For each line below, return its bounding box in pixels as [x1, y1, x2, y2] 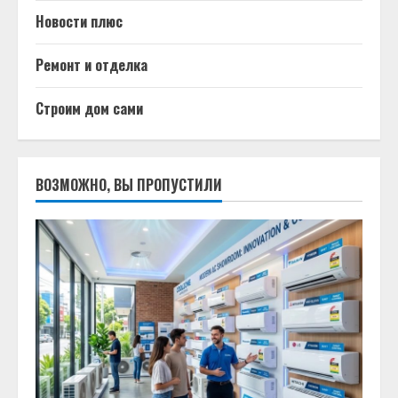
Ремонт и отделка [36, 54, 147, 76]
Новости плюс [36, 11, 123, 32]
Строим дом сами [36, 98, 143, 119]
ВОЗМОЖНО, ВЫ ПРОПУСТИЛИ [36, 174, 222, 195]
